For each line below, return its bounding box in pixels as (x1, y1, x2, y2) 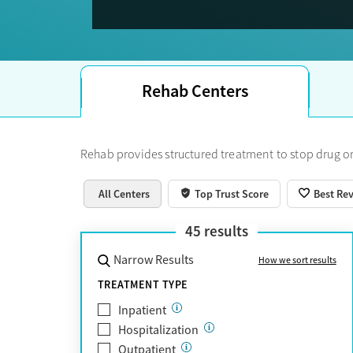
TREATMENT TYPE (98, 277, 188, 292)
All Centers (98, 186, 150, 201)
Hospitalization (118, 321, 199, 338)
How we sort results (258, 253, 336, 266)
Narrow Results (113, 251, 194, 268)
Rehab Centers (141, 79, 248, 102)
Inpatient (118, 302, 166, 318)
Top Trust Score (195, 186, 269, 201)
